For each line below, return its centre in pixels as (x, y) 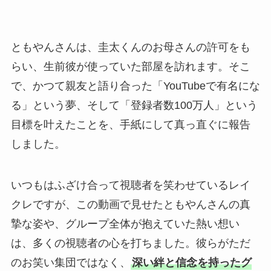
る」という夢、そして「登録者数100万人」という (134, 106)
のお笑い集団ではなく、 (70, 263)
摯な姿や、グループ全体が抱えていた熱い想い (125, 224)
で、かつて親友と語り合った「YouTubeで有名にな (135, 86)
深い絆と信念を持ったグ (191, 263)
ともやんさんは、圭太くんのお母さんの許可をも (130, 47)
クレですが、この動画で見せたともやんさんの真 (130, 205)
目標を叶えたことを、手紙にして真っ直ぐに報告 (130, 125)
